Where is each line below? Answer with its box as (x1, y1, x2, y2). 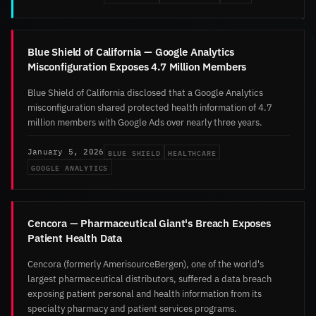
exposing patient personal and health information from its (28, 287, 262, 300)
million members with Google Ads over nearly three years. (28, 115, 262, 128)
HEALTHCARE (168, 145, 217, 159)
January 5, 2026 (28, 147, 104, 157)
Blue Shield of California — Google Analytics (28, 44, 235, 59)
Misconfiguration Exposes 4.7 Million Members (28, 59, 247, 73)
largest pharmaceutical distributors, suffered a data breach (28, 272, 272, 286)
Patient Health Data (28, 231, 123, 245)
